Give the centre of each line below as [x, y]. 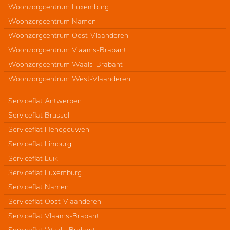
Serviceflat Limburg [40, 143]
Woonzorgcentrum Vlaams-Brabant [67, 50]
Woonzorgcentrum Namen [52, 21]
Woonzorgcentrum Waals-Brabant [65, 64]
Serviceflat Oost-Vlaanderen [55, 201]
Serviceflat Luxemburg [45, 172]
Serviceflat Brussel [39, 115]
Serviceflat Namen [39, 187]
